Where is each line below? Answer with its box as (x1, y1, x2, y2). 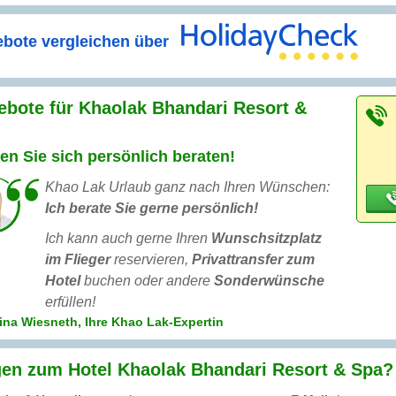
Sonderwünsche (214, 273, 324, 289)
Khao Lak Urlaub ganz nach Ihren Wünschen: (45, 179, 330, 195)
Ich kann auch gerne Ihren (45, 231, 211, 247)
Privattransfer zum (192, 252, 315, 268)
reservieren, (110, 252, 192, 268)
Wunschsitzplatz (211, 231, 322, 247)
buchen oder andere (80, 273, 214, 289)
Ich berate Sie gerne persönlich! (45, 201, 258, 217)
